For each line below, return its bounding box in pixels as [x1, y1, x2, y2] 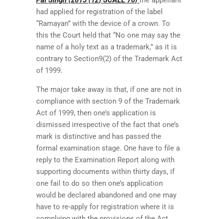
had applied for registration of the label [36, 7, 163, 16]
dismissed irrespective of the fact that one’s [36, 120, 179, 129]
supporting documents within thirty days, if [36, 167, 175, 176]
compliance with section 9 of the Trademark [36, 96, 180, 106]
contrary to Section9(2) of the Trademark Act [36, 54, 182, 63]
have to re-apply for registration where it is [36, 202, 174, 211]
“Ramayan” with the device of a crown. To [36, 19, 170, 28]
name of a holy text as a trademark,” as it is [36, 42, 177, 51]
